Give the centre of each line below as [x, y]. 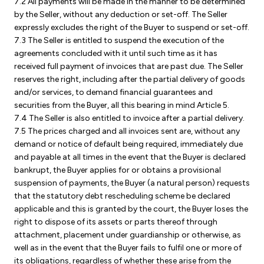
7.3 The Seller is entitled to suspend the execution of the [119, 40]
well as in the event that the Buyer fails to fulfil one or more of [128, 248]
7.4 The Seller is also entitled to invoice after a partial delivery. [129, 118]
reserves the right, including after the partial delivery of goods [130, 79]
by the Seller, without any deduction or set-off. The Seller [121, 14]
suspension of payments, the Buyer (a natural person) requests [132, 183]
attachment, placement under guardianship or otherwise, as [128, 235]
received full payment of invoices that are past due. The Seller [129, 66]
